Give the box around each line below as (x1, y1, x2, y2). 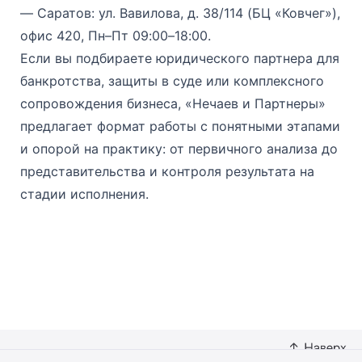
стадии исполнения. (20, 185, 149, 202)
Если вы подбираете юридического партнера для (20, 49, 339, 66)
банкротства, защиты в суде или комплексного (20, 72, 324, 89)
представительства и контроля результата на (20, 162, 314, 179)
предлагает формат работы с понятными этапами (20, 117, 340, 134)
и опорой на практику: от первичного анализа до (20, 140, 338, 157)
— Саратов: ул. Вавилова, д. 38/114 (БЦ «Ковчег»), (20, 4, 340, 21)
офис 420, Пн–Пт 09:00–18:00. (20, 27, 211, 44)
